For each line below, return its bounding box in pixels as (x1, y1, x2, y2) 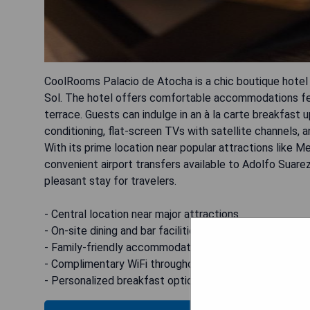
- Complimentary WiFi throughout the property (44, 257, 268, 271)
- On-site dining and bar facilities (44, 224, 201, 237)
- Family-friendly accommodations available (44, 241, 255, 254)
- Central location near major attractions (44, 208, 239, 221)
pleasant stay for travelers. (44, 174, 176, 188)
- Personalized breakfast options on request (44, 274, 259, 287)
